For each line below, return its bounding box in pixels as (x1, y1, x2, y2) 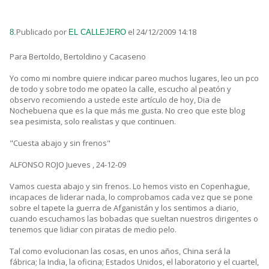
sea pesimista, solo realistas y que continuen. (10, 116, 176, 127)
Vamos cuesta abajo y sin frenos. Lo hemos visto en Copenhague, (10, 181, 250, 192)
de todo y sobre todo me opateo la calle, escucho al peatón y (10, 83, 231, 95)
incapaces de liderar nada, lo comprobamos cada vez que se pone (10, 192, 253, 203)
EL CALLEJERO (68, 28, 126, 37)
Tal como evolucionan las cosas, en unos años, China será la (10, 246, 231, 257)
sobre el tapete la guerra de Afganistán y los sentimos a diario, (10, 202, 238, 214)
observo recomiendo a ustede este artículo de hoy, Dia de (10, 94, 221, 106)
